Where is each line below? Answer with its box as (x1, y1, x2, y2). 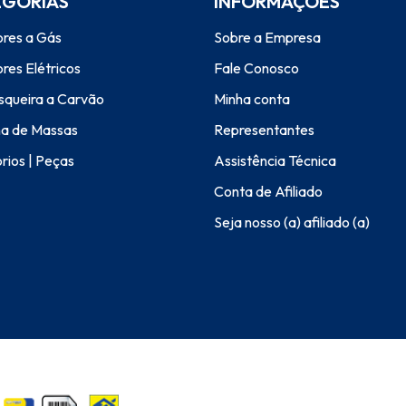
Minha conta (214, 89, 290, 108)
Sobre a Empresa (214, 27, 321, 46)
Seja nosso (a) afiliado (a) (214, 212, 370, 231)
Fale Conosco (214, 58, 299, 77)
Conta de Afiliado (214, 181, 323, 200)
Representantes (214, 120, 314, 139)
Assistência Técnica (214, 150, 336, 169)
